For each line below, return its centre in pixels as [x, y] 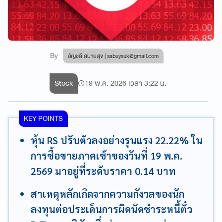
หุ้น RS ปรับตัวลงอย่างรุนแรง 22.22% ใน [117, 140]
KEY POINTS [43, 119]
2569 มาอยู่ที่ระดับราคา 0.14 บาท [103, 171]
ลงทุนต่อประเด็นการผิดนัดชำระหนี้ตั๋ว [111, 209]
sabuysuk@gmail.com [133, 56]
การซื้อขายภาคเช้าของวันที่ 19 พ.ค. [107, 156]
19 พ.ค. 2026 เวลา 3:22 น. [125, 83]
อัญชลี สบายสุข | [87, 56]
